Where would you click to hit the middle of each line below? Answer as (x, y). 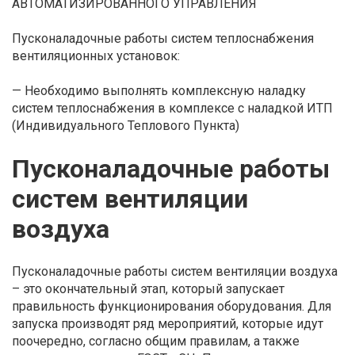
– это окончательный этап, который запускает (148, 289)
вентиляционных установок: (96, 56)
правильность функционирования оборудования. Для (172, 306)
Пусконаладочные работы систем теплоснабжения (163, 38)
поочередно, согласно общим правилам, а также (156, 341)
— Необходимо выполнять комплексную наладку (159, 91)
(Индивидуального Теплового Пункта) (127, 126)
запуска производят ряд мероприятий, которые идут (168, 324)
